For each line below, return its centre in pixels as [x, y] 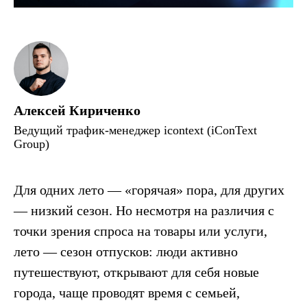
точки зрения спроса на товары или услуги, [140, 231]
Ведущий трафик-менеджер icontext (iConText [135, 131]
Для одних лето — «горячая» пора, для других [149, 190]
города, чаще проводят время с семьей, [127, 293]
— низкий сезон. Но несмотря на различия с [144, 211]
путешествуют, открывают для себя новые [136, 272]
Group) [32, 144]
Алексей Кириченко [77, 111]
